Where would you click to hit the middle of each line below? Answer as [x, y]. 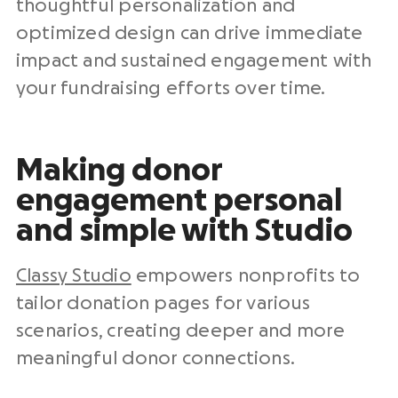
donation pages [139, 303]
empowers [184, 276]
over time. [278, 88]
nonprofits [286, 276]
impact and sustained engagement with [194, 61]
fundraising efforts [146, 88]
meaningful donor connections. [156, 358]
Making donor [119, 171]
